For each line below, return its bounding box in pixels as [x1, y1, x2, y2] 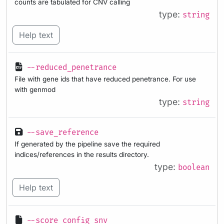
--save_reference [26, 127, 98, 137]
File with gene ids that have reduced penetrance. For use [14, 75, 196, 83]
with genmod [14, 85, 55, 94]
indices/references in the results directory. [14, 150, 149, 158]
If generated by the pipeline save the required [14, 139, 160, 148]
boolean [178, 162, 209, 172]
